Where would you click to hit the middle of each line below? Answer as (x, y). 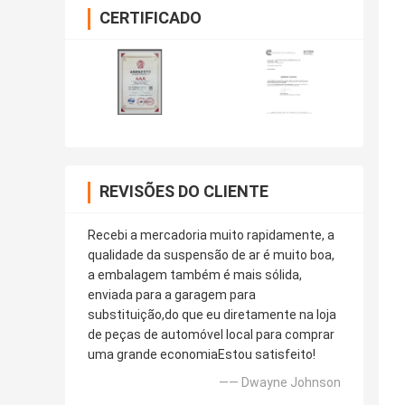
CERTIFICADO (151, 18)
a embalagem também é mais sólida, (195, 275)
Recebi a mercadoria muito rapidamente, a (211, 235)
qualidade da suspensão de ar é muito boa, (211, 255)
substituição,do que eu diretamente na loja (212, 315)
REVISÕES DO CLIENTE (184, 192)
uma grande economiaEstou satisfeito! (202, 355)
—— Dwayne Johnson (280, 383)
